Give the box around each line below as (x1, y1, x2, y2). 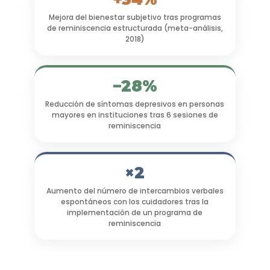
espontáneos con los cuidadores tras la (61, 196, 209, 207)
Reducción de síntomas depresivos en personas (45, 99, 225, 110)
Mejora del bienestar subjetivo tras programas (48, 12, 221, 23)
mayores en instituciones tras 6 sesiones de (51, 110, 218, 121)
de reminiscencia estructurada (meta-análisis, (46, 23, 223, 34)
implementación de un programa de (67, 207, 203, 218)
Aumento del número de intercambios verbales (46, 186, 224, 196)
